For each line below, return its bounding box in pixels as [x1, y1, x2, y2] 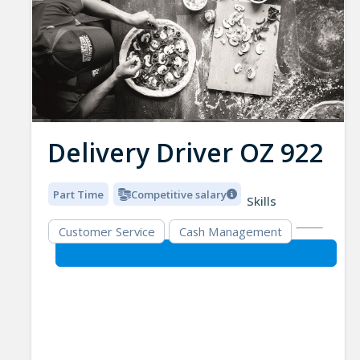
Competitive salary [130, 186, 227, 202]
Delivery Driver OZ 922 [47, 135, 324, 170]
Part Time [53, 186, 104, 202]
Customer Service [58, 223, 155, 240]
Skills [246, 193, 276, 209]
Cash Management [178, 223, 282, 240]
